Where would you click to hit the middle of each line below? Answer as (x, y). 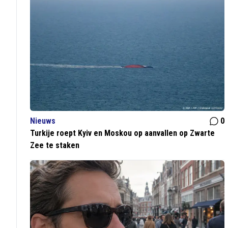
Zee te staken (55, 146)
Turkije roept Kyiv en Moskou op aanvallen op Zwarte (123, 133)
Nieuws (43, 121)
